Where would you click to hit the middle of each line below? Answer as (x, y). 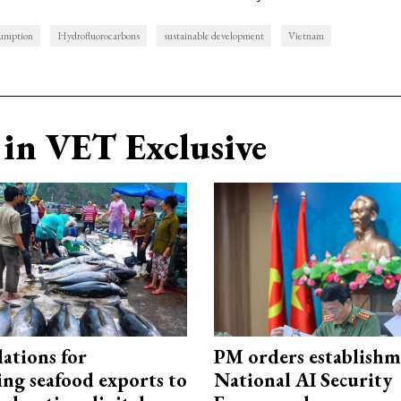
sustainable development (214, 36)
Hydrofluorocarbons (98, 36)
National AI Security (303, 380)
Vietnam (306, 36)
